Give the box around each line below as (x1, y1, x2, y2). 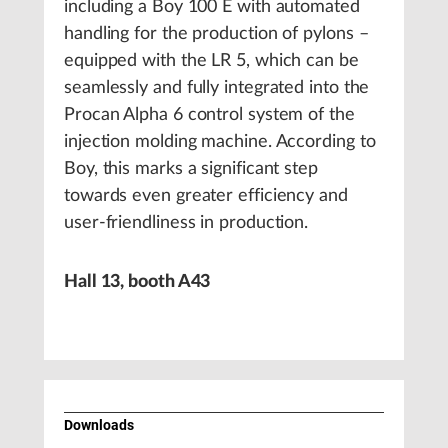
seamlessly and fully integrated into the (64, 79, 370, 97)
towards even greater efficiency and (64, 187, 348, 205)
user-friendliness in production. (64, 214, 309, 232)
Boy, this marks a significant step (64, 160, 318, 178)
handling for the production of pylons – (64, 25, 369, 43)
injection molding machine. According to (64, 133, 376, 151)
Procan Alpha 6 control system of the (64, 106, 355, 124)
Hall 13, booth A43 (64, 273, 211, 291)
